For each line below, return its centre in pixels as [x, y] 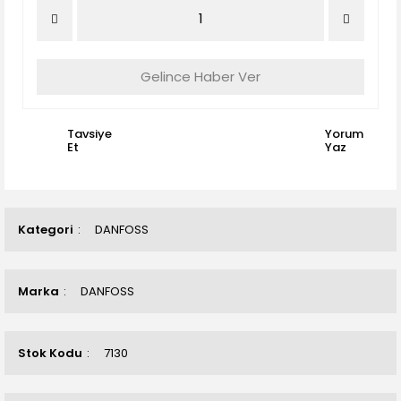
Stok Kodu [50, 353]
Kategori [46, 230]
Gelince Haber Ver [200, 77]
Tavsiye [90, 134]
